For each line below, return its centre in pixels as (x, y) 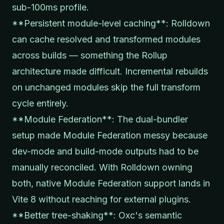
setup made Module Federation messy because (110, 135)
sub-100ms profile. (50, 7)
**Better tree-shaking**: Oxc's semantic (97, 215)
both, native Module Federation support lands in (111, 183)
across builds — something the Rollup (90, 55)
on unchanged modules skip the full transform (106, 87)
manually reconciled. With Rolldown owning (102, 167)
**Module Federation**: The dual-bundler (100, 119)
